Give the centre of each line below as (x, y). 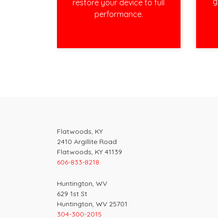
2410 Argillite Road (87, 142)
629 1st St (72, 194)
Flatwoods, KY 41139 (90, 152)
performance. (118, 14)
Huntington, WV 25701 (92, 204)
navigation (94, 92)
